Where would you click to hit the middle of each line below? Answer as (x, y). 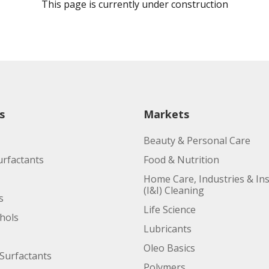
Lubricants (168, 229)
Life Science (170, 210)
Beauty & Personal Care (197, 141)
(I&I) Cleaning (174, 190)
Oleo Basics (169, 248)
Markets (166, 114)
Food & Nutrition (181, 160)
